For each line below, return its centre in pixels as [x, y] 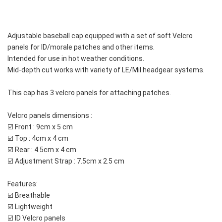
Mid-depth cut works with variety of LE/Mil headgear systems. [106, 70]
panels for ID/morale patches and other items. [82, 47]
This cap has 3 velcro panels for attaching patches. [89, 93]
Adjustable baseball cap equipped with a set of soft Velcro [100, 36]
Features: [23, 184]
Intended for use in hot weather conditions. [77, 58]
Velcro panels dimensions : [50, 115]
